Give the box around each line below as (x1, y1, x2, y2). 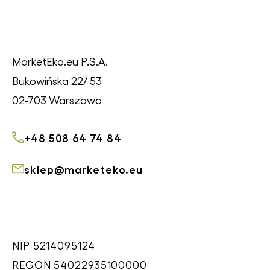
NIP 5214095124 (12, 239, 95, 251)
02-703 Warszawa (12, 93, 102, 106)
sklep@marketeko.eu (24, 162, 143, 175)
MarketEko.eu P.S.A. (12, 55, 108, 67)
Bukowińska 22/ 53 (12, 74, 102, 87)
